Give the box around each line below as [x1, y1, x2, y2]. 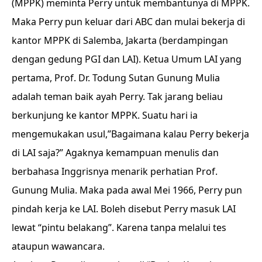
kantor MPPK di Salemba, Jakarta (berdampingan [12, 34, 228, 47]
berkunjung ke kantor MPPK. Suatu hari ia [12, 109, 198, 122]
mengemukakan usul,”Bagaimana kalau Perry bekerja [12, 127, 249, 140]
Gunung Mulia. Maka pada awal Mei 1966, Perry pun [12, 184, 242, 196]
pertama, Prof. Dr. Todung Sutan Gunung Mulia [12, 71, 220, 84]
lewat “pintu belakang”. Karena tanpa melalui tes [12, 221, 226, 234]
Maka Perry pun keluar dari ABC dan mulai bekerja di [12, 15, 245, 28]
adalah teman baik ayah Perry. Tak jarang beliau [12, 90, 223, 103]
